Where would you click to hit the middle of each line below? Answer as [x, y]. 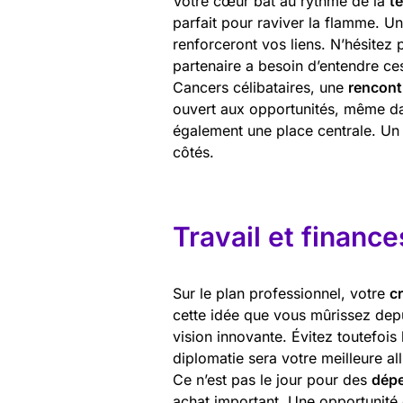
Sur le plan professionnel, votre [281, 293]
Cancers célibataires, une [260, 87]
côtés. [193, 152]
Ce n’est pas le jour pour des [272, 380]
